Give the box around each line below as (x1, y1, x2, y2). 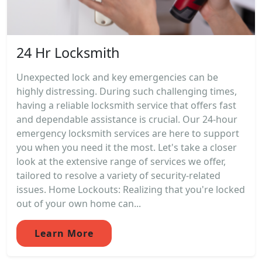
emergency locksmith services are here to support (16, 127, 239, 140)
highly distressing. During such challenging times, (16, 85, 237, 98)
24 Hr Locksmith (16, 43, 120, 63)
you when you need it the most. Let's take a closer (16, 141, 237, 154)
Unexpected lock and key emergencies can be (16, 71, 218, 84)
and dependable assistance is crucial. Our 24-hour (16, 113, 237, 126)
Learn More (35, 227, 94, 240)
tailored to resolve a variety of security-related (16, 169, 220, 182)
